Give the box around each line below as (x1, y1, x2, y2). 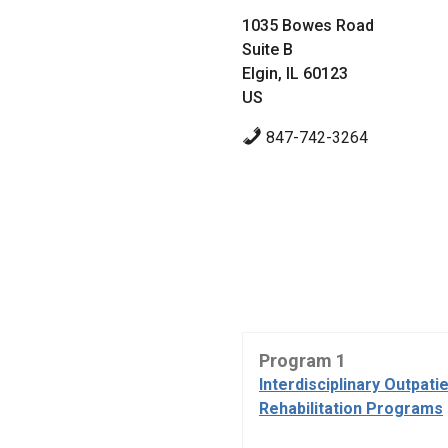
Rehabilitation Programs (259, 399, 443, 419)
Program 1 (259, 350, 346, 372)
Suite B (242, 40, 293, 60)
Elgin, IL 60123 (242, 64, 348, 84)
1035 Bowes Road (242, 16, 374, 36)
